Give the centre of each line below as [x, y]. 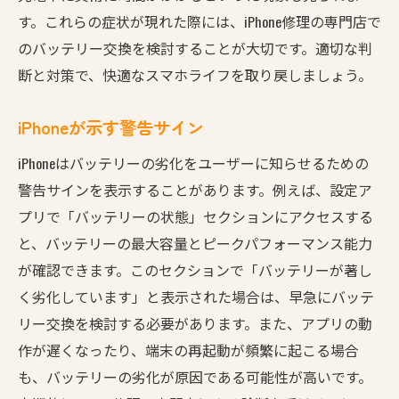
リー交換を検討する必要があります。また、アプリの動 [195, 323]
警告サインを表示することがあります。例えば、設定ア [195, 189]
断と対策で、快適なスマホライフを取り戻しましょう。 [195, 74]
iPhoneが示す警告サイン [111, 127]
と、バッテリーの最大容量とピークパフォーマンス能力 [195, 243]
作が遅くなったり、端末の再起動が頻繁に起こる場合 [188, 350]
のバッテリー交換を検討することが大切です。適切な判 [195, 48]
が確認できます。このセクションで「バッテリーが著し [195, 269]
